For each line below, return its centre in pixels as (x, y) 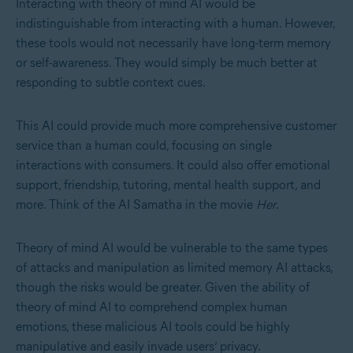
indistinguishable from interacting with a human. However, (175, 24)
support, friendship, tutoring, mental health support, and (168, 185)
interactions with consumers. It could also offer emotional (173, 165)
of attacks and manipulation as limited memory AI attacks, (174, 268)
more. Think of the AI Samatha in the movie (136, 205)
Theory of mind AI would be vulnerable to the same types (172, 248)
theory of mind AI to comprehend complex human (152, 307)
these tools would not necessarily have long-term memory (173, 43)
